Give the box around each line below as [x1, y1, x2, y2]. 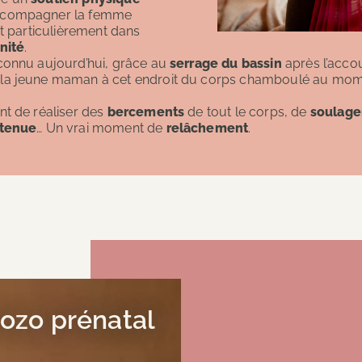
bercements [107, 103, 188, 120]
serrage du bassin [170, 55, 282, 71]
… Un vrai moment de [36, 120, 166, 136]
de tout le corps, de [187, 103, 310, 120]
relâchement [166, 120, 249, 136]
